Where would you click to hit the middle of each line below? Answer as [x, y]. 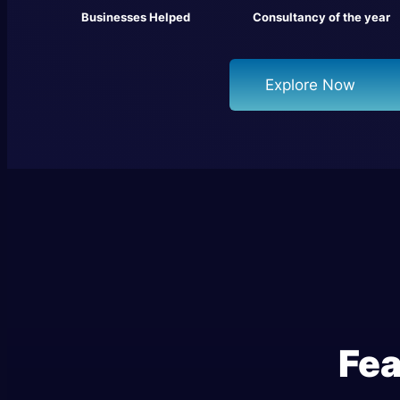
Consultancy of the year [321, 17]
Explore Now [310, 85]
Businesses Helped [136, 17]
